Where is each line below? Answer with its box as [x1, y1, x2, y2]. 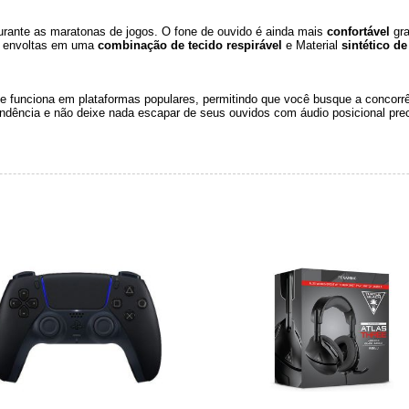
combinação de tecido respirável [98, 37, 282, 52]
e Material [282, 37, 341, 52]
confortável [327, 24, 390, 38]
